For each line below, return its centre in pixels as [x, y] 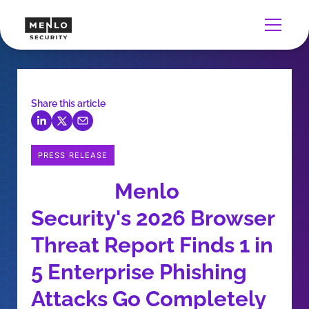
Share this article [68, 103]
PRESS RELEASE [73, 155]
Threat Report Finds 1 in [152, 245]
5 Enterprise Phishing [139, 272]
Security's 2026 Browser [153, 218]
